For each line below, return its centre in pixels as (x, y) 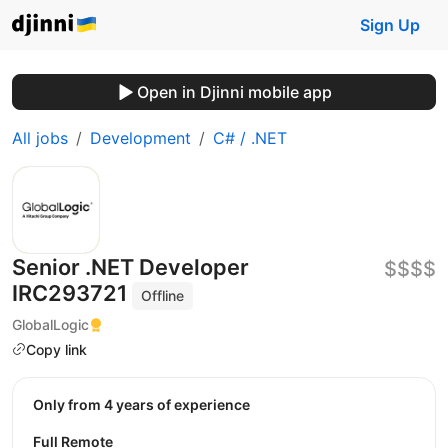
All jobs (40, 138)
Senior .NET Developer (130, 267)
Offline (163, 295)
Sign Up (390, 25)
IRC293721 (72, 293)
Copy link (56, 349)
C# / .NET (250, 138)
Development (140, 138)
